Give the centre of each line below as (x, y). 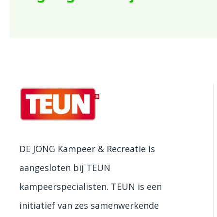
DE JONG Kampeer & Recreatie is (87, 148)
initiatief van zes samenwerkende (89, 205)
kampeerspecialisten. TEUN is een (91, 186)
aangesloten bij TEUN (65, 167)
